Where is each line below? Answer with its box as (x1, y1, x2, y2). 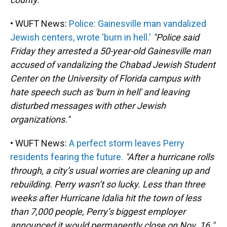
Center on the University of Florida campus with (10, 73, 200, 84)
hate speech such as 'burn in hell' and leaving (10, 87, 190, 97)
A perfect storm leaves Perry (69, 138, 184, 148)
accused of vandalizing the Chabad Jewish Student (10, 59, 215, 70)
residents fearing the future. (10, 152, 123, 162)
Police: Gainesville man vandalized (69, 18, 206, 29)
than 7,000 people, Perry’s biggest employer (10, 206, 185, 217)
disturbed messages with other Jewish (10, 100, 166, 111)
